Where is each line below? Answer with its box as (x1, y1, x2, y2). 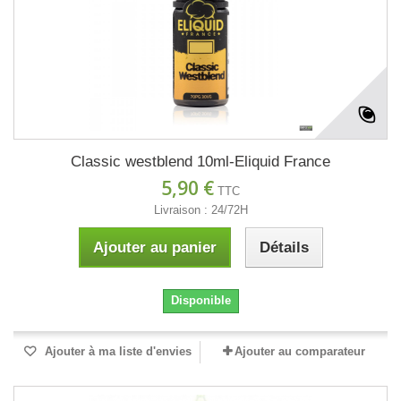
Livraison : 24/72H (153, 203, 248, 218)
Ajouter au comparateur (235, 345, 365, 359)
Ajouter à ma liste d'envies (41, 345, 192, 359)
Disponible (170, 294, 231, 308)
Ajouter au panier (92, 239, 217, 257)
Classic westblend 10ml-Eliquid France (71, 153, 330, 171)
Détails (259, 239, 309, 257)
